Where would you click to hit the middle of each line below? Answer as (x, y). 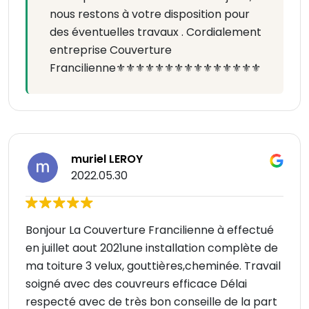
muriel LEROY (107, 159)
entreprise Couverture (111, 50)
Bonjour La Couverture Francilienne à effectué (150, 230)
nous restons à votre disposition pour (150, 14)
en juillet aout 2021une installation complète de (152, 248)
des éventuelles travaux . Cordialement (156, 32)
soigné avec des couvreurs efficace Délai (136, 284)
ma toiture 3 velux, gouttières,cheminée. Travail (153, 266)
